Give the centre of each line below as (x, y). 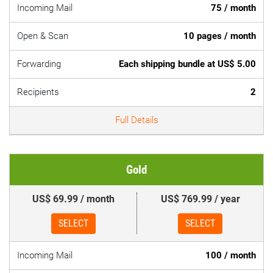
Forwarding (39, 64)
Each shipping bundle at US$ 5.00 (187, 64)
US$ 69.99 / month (73, 199)
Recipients (38, 92)
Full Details (136, 120)
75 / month (233, 8)
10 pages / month (220, 36)
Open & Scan (43, 36)
